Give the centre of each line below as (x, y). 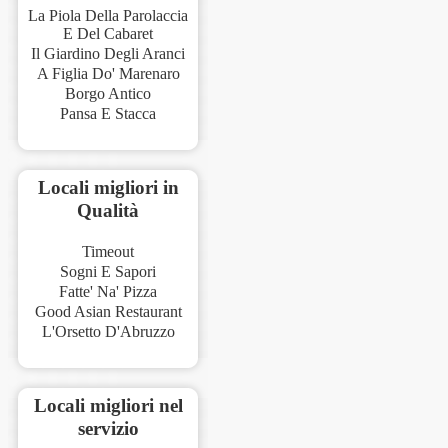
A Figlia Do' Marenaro (108, 74)
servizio (108, 429)
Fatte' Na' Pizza (108, 292)
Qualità (108, 211)
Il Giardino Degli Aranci (108, 54)
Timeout (108, 252)
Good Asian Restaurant (108, 312)
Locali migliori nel (108, 406)
